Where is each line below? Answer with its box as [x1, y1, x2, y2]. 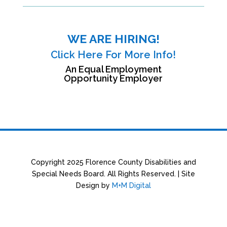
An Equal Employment [65, 64, 162, 74]
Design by [75, 181, 112, 190]
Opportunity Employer [64, 73, 163, 84]
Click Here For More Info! [51, 49, 176, 61]
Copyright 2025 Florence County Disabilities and [30, 158, 196, 166]
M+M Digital [111, 181, 151, 190]
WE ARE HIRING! [67, 32, 160, 46]
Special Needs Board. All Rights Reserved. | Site [31, 170, 195, 178]
